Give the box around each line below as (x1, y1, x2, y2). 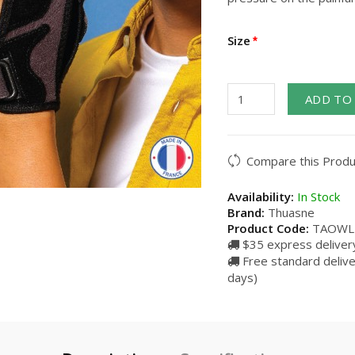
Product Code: (227, 220, 309, 236)
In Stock (294, 189, 340, 204)
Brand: (227, 204, 265, 220)
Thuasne (268, 204, 315, 220)
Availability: (227, 189, 294, 204)
